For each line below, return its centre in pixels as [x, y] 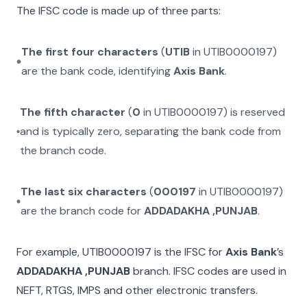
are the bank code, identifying [97, 71]
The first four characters [89, 52]
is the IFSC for [187, 252]
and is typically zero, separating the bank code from [151, 131]
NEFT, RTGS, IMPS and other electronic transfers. [137, 290]
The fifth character [73, 112]
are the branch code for [83, 211]
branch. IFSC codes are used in [208, 271]
